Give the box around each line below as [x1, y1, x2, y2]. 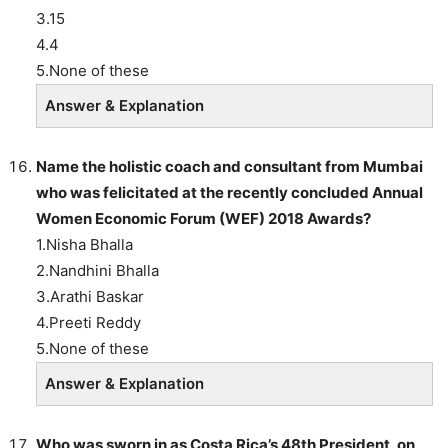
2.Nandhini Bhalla [36, 260, 159, 280]
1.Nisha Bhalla [36, 234, 133, 254]
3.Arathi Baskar [36, 286, 144, 306]
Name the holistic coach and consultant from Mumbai [36, 156, 423, 176]
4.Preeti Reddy [36, 312, 141, 332]
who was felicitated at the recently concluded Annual [36, 182, 423, 202]
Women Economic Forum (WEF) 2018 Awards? [36, 208, 371, 228]
